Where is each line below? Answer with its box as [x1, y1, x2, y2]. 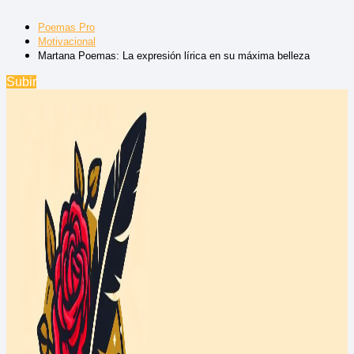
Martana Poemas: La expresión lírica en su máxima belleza [38, 49, 310, 62]
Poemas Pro [38, 21, 95, 33]
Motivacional [38, 35, 96, 47]
